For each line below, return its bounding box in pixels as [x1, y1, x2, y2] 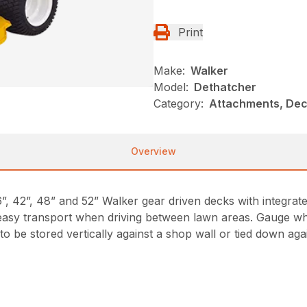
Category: [153, 97, 204, 110]
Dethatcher [194, 80, 256, 94]
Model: [153, 80, 188, 94]
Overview [131, 145, 176, 157]
